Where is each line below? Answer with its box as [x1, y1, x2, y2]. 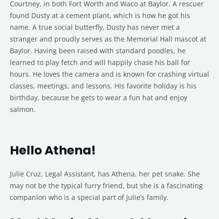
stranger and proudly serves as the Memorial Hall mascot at [10, 34, 206, 44]
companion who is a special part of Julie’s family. [10, 193, 169, 202]
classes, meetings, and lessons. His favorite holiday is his [10, 81, 197, 91]
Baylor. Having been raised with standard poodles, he [10, 46, 186, 56]
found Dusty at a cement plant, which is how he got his [10, 11, 190, 21]
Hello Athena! [10, 142, 96, 159]
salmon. [10, 105, 36, 114]
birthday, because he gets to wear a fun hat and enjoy [10, 93, 187, 103]
